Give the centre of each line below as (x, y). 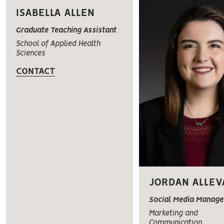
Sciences (30, 53)
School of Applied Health (58, 44)
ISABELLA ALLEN (55, 13)
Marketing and (174, 213)
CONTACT (35, 71)
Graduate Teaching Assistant (66, 30)
